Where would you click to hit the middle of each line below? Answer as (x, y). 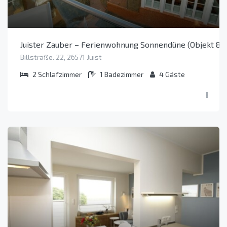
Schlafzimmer (60, 74)
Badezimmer (124, 74)
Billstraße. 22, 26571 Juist (61, 57)
